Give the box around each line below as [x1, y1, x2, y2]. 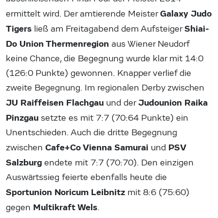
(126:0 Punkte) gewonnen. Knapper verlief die [6, 68, 191, 78]
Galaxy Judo [160, 8, 212, 19]
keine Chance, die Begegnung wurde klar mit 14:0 [6, 53, 203, 64]
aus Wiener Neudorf [109, 38, 189, 49]
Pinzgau [6, 112, 38, 123]
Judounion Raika [138, 97, 208, 108]
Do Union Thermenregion [6, 38, 109, 49]
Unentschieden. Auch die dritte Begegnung [6, 127, 177, 138]
